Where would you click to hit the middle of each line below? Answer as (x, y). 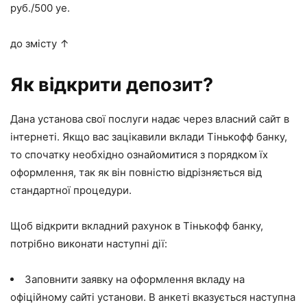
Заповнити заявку (69, 279)
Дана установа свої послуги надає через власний (135, 119)
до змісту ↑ (40, 43)
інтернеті (34, 136)
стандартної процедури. (71, 190)
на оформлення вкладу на (179, 279)
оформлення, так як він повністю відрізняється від (136, 172)
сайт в (274, 119)
